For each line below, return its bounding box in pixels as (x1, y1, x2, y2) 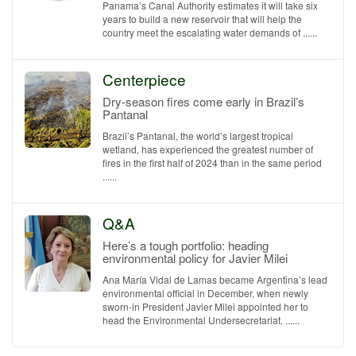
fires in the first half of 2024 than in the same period (103, 156, 322, 169)
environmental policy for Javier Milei (103, 250, 288, 266)
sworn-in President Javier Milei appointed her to (103, 300, 308, 313)
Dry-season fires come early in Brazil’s (103, 93, 304, 110)
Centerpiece (103, 68, 186, 90)
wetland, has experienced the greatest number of (103, 142, 313, 156)
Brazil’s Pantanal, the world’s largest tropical (103, 129, 293, 142)
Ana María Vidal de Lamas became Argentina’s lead (103, 273, 327, 286)
